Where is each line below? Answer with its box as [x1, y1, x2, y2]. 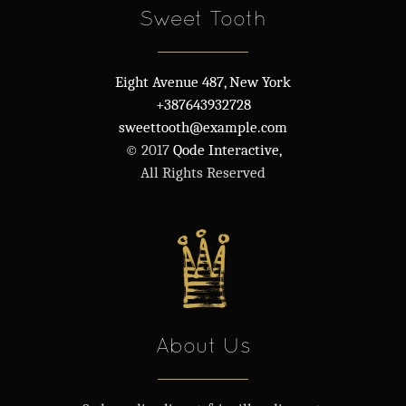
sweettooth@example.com [119, 119, 287, 137]
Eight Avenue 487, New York [115, 73, 291, 92]
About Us [156, 333, 250, 358]
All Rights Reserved [140, 164, 266, 182]
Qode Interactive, [169, 141, 282, 159]
